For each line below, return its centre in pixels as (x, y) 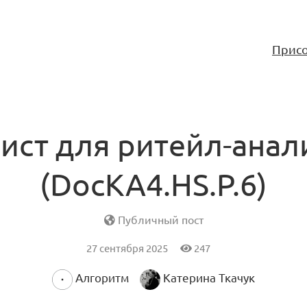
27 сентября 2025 (128, 249)
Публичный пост (159, 220)
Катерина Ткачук (209, 279)
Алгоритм (102, 279)
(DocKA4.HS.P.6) (153, 185)
